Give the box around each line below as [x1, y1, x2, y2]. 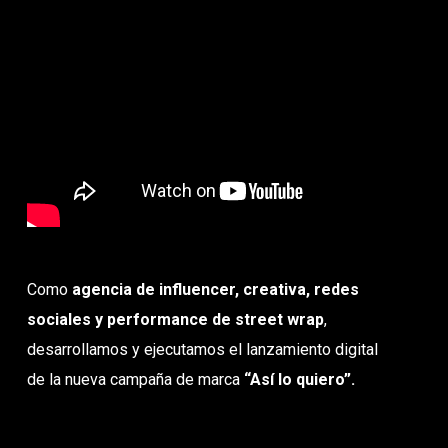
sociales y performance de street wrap [27, 309, 325, 329]
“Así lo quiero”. [244, 369, 356, 389]
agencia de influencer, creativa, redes [72, 279, 360, 299]
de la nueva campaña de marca [27, 369, 245, 389]
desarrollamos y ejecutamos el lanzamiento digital [27, 339, 379, 359]
